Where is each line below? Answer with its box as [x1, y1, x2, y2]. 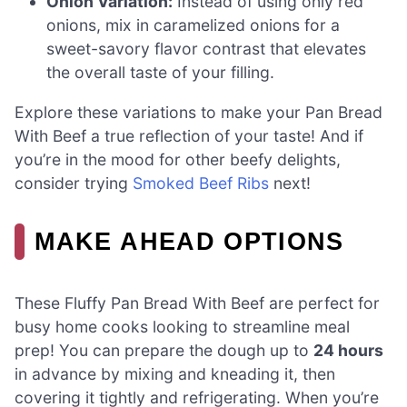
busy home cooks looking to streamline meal [15, 317, 350, 337]
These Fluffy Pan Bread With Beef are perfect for [15, 293, 380, 313]
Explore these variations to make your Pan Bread [15, 102, 382, 122]
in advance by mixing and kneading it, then [15, 364, 335, 384]
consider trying [15, 173, 133, 193]
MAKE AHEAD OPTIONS [35, 226, 344, 255]
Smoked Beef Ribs [133, 173, 269, 193]
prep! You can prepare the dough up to [15, 341, 313, 361]
